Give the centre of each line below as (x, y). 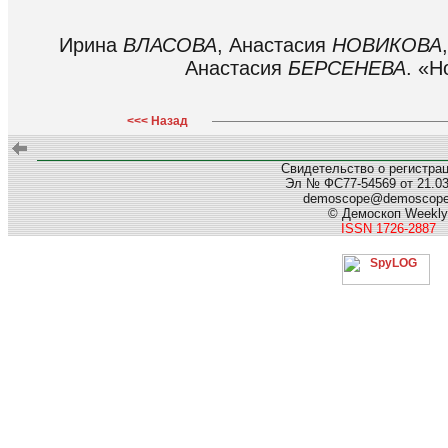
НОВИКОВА (387, 44)
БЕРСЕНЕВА (347, 67)
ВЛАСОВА (170, 44)
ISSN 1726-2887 (388, 228)
